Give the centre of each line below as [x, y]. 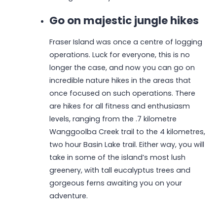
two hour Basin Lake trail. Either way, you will [127, 145]
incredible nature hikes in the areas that [120, 81]
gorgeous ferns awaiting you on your [115, 183]
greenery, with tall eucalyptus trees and [120, 170]
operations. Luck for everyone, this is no [119, 55]
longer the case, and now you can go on [122, 68]
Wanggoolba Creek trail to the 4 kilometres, [127, 132]
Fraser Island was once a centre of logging [126, 42]
